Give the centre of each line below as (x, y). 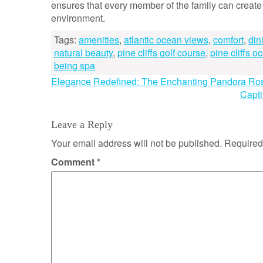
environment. (78, 18)
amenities (99, 40)
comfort (228, 40)
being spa (75, 65)
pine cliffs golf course (161, 53)
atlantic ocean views (166, 40)
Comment (74, 162)
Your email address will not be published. (136, 143)
